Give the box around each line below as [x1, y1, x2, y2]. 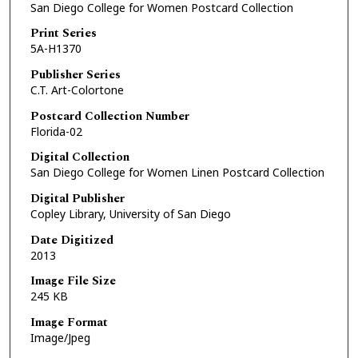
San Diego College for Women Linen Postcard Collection [30, 165, 324, 181]
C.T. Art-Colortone [30, 82, 124, 97]
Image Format [30, 312, 108, 332]
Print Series [30, 24, 97, 43]
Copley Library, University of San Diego [30, 205, 231, 221]
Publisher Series [30, 65, 121, 84]
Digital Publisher [30, 189, 125, 208]
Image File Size [30, 272, 116, 291]
